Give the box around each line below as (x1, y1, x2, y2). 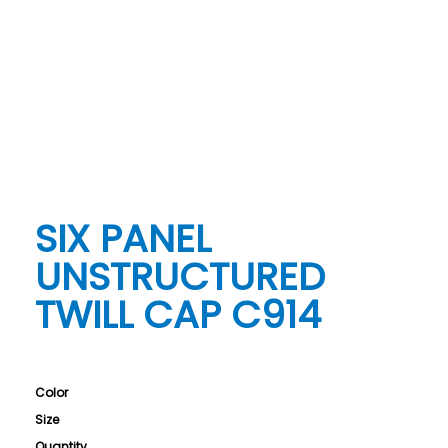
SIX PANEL (35, 211, 212, 265)
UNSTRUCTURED (35, 249, 326, 303)
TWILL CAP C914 (35, 287, 322, 341)
